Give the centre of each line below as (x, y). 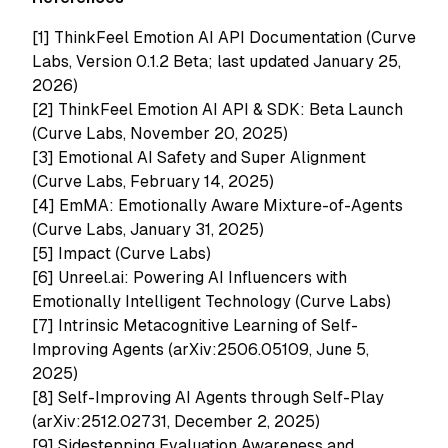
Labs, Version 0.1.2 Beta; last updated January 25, (216, 61)
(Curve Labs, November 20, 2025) (160, 133)
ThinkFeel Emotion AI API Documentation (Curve (235, 37)
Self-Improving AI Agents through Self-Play (221, 397)
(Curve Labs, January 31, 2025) (148, 229)
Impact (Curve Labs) (134, 253)
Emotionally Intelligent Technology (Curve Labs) (211, 301)
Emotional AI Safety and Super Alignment (212, 157)
